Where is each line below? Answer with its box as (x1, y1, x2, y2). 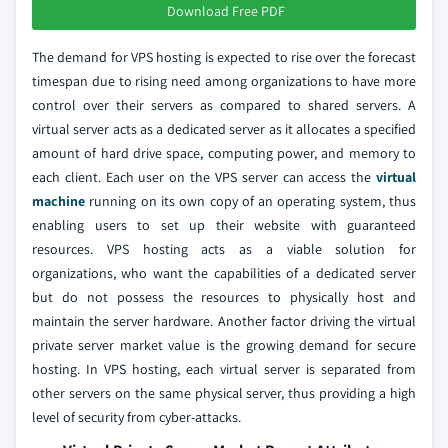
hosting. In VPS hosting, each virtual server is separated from (32, 359, 416, 378)
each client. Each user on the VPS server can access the (32, 167, 376, 186)
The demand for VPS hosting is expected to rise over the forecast (32, 47, 416, 66)
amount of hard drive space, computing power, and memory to (32, 143, 416, 162)
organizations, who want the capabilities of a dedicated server (32, 263, 416, 282)
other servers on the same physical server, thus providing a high (32, 383, 416, 402)
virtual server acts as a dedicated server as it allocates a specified (32, 119, 416, 138)
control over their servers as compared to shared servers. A (32, 95, 416, 114)
